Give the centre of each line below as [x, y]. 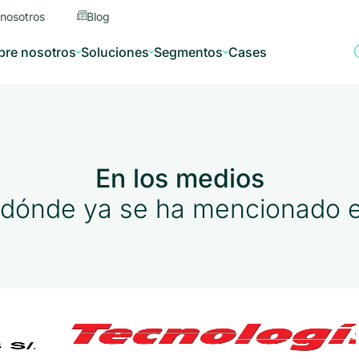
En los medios [179, 178]
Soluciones [115, 52]
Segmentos [189, 52]
